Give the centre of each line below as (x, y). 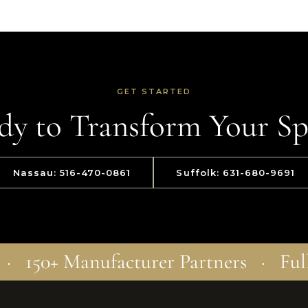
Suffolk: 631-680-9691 (236, 173)
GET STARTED (154, 91)
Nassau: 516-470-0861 (72, 173)
